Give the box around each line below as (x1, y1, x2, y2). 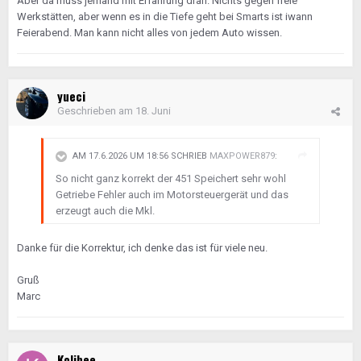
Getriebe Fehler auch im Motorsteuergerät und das (56, 189, 288, 201)
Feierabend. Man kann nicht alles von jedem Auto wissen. (17, 27, 282, 39)
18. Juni (135, 105, 171, 117)
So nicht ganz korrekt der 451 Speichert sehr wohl (56, 172, 286, 185)
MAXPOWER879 (210, 151, 275, 162)
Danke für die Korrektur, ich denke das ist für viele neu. (17, 242, 268, 254)
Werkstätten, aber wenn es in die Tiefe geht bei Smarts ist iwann (17, 10, 313, 23)
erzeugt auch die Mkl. (56, 205, 155, 217)
